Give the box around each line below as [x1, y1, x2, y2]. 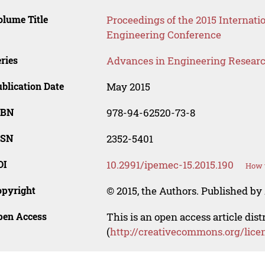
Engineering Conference [106, 28, 221, 42]
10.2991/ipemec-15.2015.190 [106, 158, 234, 172]
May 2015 [106, 80, 150, 94]
